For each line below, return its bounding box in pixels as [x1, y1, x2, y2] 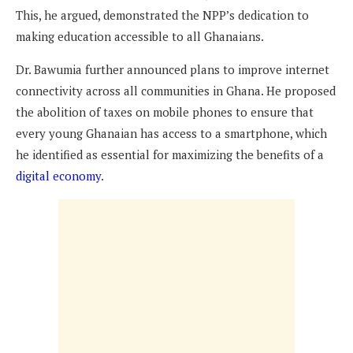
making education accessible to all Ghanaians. [16, 28, 264, 44]
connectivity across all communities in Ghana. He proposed [16, 82, 336, 98]
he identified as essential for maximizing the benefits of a [16, 146, 324, 162]
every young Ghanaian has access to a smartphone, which [16, 124, 327, 141]
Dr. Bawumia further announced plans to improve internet [16, 61, 329, 77]
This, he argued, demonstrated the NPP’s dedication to [16, 6, 309, 23]
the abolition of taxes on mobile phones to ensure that [16, 103, 314, 120]
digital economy [16, 167, 101, 184]
